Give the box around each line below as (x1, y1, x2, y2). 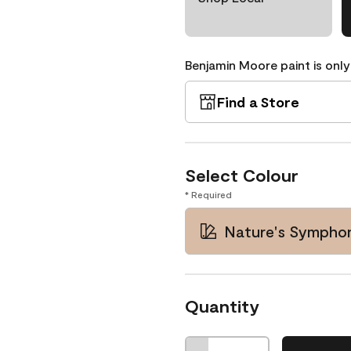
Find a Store (217, 93, 299, 110)
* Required (185, 189, 232, 200)
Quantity (185, 295, 259, 316)
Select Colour (185, 165, 299, 185)
